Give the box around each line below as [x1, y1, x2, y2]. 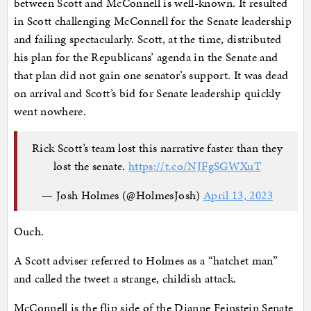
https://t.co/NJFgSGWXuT [128, 157, 261, 174]
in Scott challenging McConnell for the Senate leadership [13, 12, 292, 30]
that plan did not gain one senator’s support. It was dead [13, 67, 289, 84]
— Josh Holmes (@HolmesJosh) [42, 186, 203, 203]
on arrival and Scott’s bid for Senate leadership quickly [13, 85, 281, 102]
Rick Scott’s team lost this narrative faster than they [32, 139, 283, 156]
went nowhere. [13, 103, 87, 120]
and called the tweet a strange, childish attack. [13, 270, 237, 287]
